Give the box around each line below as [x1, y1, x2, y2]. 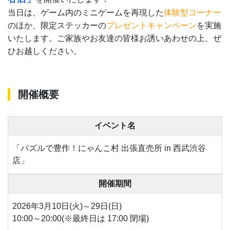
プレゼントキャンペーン [106, 21, 197, 30]
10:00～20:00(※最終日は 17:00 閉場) [12, 214, 149, 223]
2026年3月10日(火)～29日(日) [12, 201, 122, 210]
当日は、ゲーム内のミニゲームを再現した [8, 8, 164, 17]
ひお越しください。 [8, 47, 82, 56]
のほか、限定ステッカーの [8, 21, 106, 30]
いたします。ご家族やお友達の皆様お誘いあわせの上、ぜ [8, 34, 221, 43]
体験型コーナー [164, 8, 221, 17]
